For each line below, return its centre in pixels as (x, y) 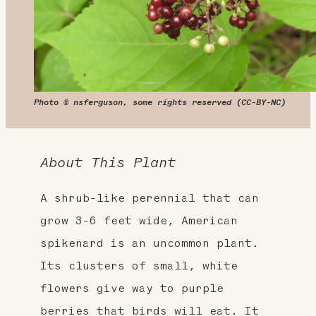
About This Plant (108, 163)
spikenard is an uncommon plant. (149, 244)
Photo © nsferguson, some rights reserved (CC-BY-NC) (160, 103)
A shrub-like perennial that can (149, 199)
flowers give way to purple (132, 289)
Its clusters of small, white (139, 266)
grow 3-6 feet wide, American (139, 221)
